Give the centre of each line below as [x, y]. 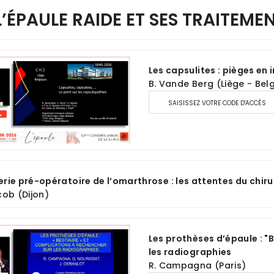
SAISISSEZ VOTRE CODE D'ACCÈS [217, 103]
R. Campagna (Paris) [197, 266]
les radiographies [190, 252]
